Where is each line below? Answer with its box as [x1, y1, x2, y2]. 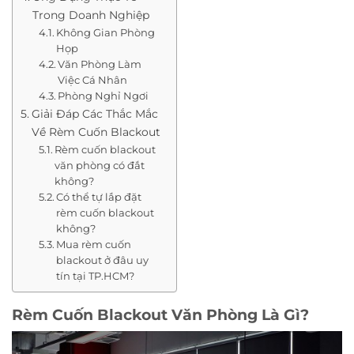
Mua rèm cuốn [56, 237, 132, 250]
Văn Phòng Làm [58, 57, 142, 70]
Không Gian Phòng [56, 25, 156, 39]
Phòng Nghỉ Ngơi [58, 88, 149, 102]
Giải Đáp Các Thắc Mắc [31, 106, 158, 121]
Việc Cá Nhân [58, 73, 128, 86]
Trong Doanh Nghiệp [32, 7, 149, 22]
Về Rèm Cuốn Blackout [31, 124, 160, 139]
